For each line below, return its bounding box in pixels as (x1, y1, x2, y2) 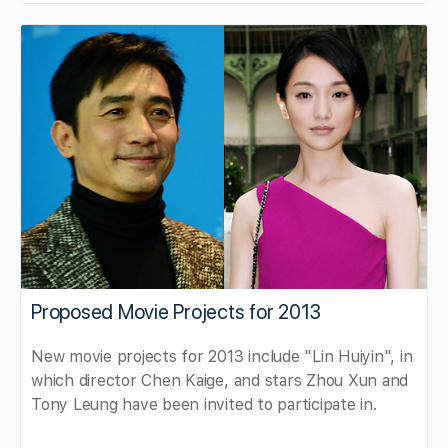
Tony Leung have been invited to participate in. (31, 394, 377, 414)
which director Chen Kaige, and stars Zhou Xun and (31, 370, 409, 390)
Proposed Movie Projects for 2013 (31, 299, 321, 324)
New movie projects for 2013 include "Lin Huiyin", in (31, 346, 413, 366)
